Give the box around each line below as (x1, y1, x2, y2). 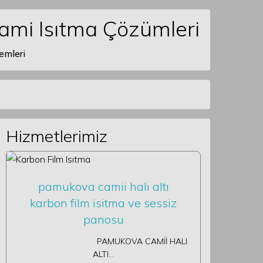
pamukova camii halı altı (38, 179, 169, 194)
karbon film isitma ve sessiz (30, 195, 177, 210)
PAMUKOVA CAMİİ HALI (19, 236, 187, 247)
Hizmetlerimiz (6, 126, 108, 146)
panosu (83, 212, 124, 227)
